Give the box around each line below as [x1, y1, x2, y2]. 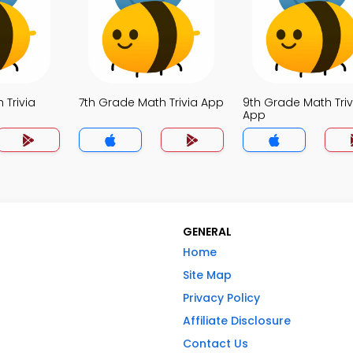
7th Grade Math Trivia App [79, 95, 224, 110]
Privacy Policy [183, 290, 260, 306]
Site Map [183, 267, 232, 283]
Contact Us [183, 336, 248, 351]
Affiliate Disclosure [183, 313, 291, 329]
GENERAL [183, 224, 232, 240]
